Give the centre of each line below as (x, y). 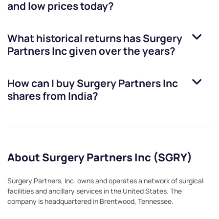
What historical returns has (75, 38)
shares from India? (53, 96)
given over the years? (121, 51)
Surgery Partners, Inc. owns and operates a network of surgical (105, 181)
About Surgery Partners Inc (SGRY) (100, 158)
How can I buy (42, 83)
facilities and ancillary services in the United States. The (95, 191)
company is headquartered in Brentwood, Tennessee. (90, 201)
